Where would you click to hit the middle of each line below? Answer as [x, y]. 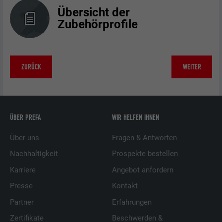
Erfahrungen [132, 202]
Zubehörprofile [98, 25]
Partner [22, 202]
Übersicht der [94, 13]
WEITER [192, 67]
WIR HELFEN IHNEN [136, 118]
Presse [22, 186]
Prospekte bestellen [145, 154]
